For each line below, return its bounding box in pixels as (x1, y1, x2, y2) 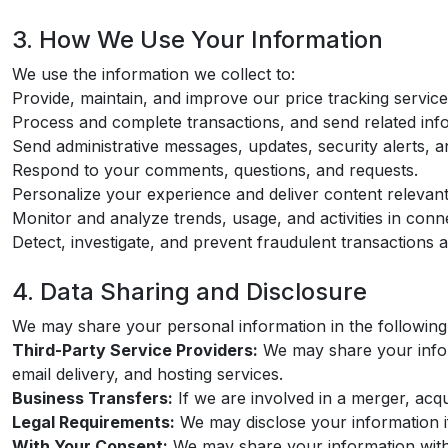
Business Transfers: (12, 388, 173, 408)
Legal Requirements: (12, 412, 175, 432)
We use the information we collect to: (12, 64, 295, 84)
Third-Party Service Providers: (12, 340, 258, 360)
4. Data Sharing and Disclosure (12, 277, 367, 306)
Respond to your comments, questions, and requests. (12, 160, 418, 180)
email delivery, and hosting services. (12, 364, 283, 384)
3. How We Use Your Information (12, 25, 383, 54)
